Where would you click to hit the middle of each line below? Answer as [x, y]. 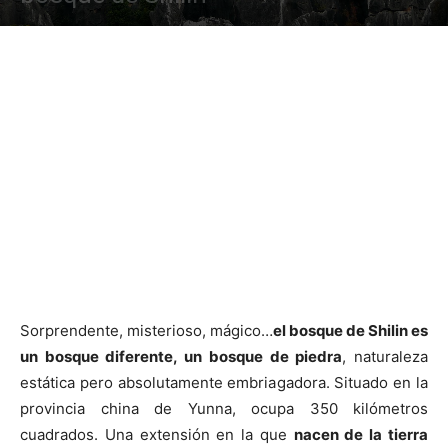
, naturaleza [385, 356]
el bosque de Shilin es [350, 330]
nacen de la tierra [361, 434]
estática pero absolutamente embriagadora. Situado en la [224, 382]
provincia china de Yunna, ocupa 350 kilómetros [224, 408]
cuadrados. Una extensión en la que [157, 434]
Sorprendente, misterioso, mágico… [146, 330]
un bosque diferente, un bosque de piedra [181, 356]
